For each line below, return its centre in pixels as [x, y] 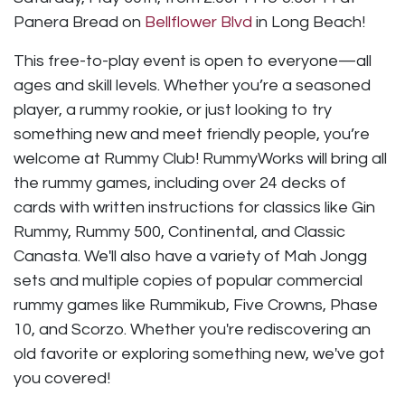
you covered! [62, 378]
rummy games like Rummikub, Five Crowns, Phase [196, 305]
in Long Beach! [309, 22]
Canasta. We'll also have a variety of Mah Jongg [190, 256]
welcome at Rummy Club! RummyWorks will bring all [200, 158]
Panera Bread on [79, 22]
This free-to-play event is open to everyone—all [193, 61]
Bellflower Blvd [198, 22]
